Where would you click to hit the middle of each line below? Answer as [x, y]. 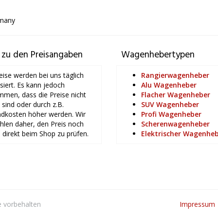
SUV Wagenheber [170, 104]
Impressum [197, 204]
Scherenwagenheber [175, 124]
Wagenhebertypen [158, 55]
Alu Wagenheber [169, 85]
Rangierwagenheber [175, 75]
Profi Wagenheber [171, 114]
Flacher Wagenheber [176, 95]
